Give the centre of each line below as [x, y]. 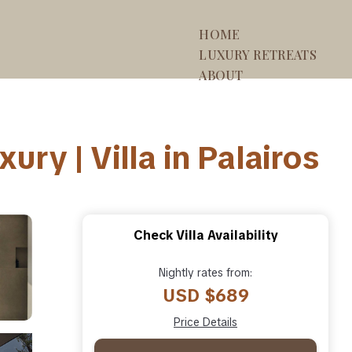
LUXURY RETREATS [258, 55]
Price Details [205, 322]
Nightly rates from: [205, 272]
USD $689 [205, 295]
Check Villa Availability [205, 235]
